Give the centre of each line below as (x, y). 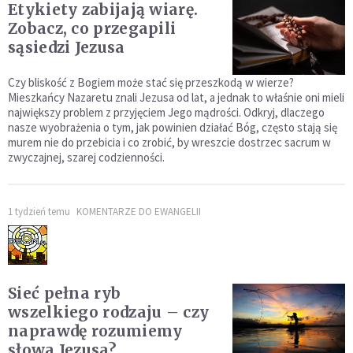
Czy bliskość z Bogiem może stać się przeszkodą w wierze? (151, 82)
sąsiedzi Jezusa (67, 47)
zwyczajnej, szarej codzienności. (86, 157)
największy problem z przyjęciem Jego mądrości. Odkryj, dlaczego (166, 112)
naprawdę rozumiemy (95, 331)
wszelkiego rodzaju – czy (109, 312)
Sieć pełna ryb (65, 293)
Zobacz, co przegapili (92, 28)
